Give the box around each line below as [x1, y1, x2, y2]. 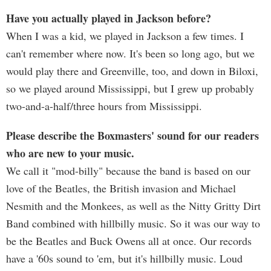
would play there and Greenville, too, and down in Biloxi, [6, 64, 258, 78]
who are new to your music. [6, 145, 134, 161]
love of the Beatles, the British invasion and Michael [6, 181, 236, 195]
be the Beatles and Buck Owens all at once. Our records [6, 233, 252, 248]
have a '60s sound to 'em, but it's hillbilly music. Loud [6, 251, 243, 266]
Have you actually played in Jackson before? [6, 10, 211, 26]
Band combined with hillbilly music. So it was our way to [6, 216, 260, 230]
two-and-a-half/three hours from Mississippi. [6, 99, 202, 113]
